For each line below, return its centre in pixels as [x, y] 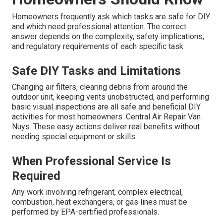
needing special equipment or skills [74, 136]
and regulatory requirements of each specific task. [98, 46]
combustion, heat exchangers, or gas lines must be [100, 202]
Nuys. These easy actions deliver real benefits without [106, 126]
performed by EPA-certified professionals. [85, 212]
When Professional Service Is [91, 161]
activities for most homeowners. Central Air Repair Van [106, 116]
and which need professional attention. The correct [99, 26]
